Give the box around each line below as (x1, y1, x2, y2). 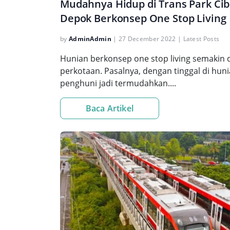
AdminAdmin (68, 34, 111, 43)
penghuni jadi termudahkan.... (60, 78, 176, 89)
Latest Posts (183, 34, 220, 43)
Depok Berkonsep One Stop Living (60, 11, 226, 25)
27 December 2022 (118, 34, 176, 43)
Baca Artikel (86, 103, 133, 114)
